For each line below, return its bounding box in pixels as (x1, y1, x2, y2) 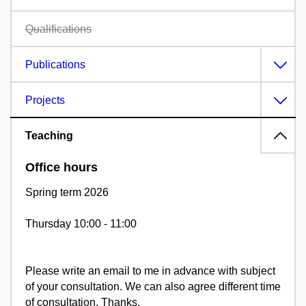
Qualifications (25, 23, 92, 35)
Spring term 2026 (25, 186, 109, 199)
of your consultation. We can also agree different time (25, 281, 281, 293)
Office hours (25, 160, 98, 174)
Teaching (25, 129, 73, 141)
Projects (25, 94, 65, 106)
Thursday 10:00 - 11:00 (25, 218, 137, 230)
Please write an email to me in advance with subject (25, 265, 275, 277)
